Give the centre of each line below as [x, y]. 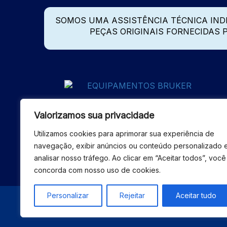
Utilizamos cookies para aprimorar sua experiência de [124, 134]
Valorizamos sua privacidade [94, 115]
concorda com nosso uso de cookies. [97, 170]
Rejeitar [132, 195]
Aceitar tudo [196, 195]
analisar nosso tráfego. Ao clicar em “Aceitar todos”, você [130, 158]
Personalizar [68, 195]
